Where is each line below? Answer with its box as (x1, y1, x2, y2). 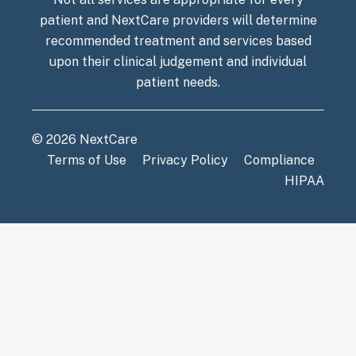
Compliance (244, 153, 315, 168)
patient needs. (136, 75, 220, 91)
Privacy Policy (142, 153, 228, 168)
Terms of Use (47, 153, 126, 168)
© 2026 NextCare (32, 132, 137, 148)
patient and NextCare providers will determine (39, 13, 317, 29)
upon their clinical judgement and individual (49, 54, 307, 70)
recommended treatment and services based (44, 33, 311, 49)
